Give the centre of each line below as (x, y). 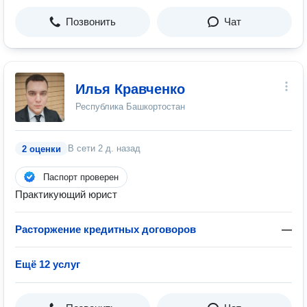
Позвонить (91, 22)
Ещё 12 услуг (48, 264)
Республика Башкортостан (130, 107)
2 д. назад (119, 148)
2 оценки (41, 149)
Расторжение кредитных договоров (106, 229)
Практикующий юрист (66, 194)
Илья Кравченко (130, 89)
